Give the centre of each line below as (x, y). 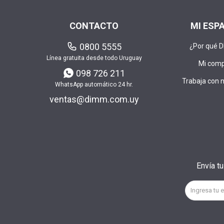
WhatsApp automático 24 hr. (94, 84)
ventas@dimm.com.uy (94, 99)
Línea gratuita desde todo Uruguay (94, 58)
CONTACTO (94, 26)
